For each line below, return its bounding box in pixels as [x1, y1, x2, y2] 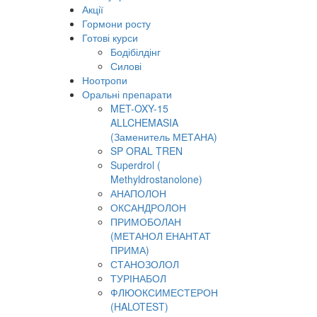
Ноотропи [82, 73, 127, 87]
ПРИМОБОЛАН [110, 214, 181, 229]
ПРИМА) [110, 243, 149, 257]
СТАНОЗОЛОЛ [110, 257, 179, 271]
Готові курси [82, 30, 138, 45]
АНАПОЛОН [110, 186, 166, 200]
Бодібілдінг [110, 45, 161, 59]
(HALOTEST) [110, 299, 168, 313]
